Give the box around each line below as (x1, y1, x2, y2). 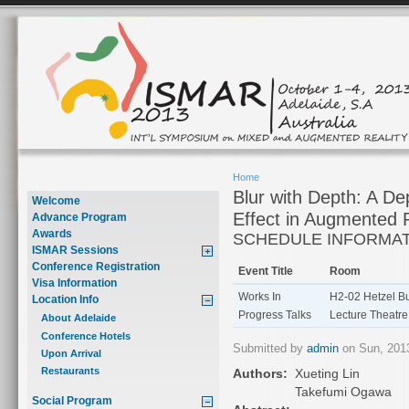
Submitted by (233, 341, 307, 355)
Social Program (32, 393, 112, 407)
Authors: (233, 366, 291, 382)
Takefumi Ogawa (291, 384, 392, 400)
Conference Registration (32, 260, 160, 273)
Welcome (32, 194, 80, 207)
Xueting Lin (291, 366, 360, 382)
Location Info (32, 293, 99, 306)
